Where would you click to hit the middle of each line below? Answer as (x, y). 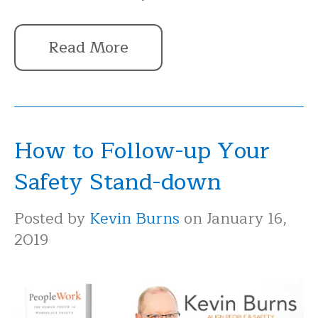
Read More (88, 47)
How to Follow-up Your (142, 150)
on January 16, (234, 219)
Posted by (52, 219)
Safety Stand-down (118, 182)
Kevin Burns (135, 219)
